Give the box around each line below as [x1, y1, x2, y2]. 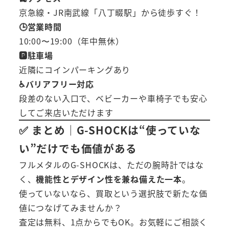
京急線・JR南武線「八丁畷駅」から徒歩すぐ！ [18, 6, 201, 19]
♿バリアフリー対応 [18, 78, 94, 90]
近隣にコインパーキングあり [18, 63, 131, 76]
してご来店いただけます [18, 106, 113, 119]
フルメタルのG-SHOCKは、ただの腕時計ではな [18, 158, 204, 171]
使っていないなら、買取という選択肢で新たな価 [18, 187, 208, 200]
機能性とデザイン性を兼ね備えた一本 [36, 173, 182, 186]
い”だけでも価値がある [18, 141, 137, 156]
